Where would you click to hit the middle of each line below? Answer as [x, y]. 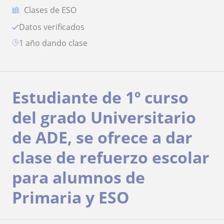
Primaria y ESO [70, 197]
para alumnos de [78, 177]
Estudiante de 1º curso [100, 97]
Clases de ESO [50, 10]
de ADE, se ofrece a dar [102, 137]
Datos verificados [55, 27]
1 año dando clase [55, 43]
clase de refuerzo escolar [111, 157]
